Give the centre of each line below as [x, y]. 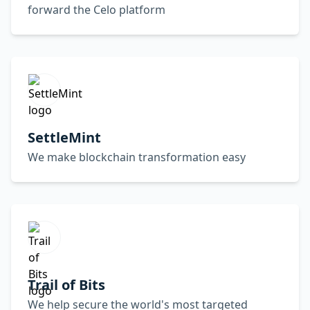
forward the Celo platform [97, 10]
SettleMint [64, 137]
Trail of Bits [66, 285]
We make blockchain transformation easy [137, 157]
